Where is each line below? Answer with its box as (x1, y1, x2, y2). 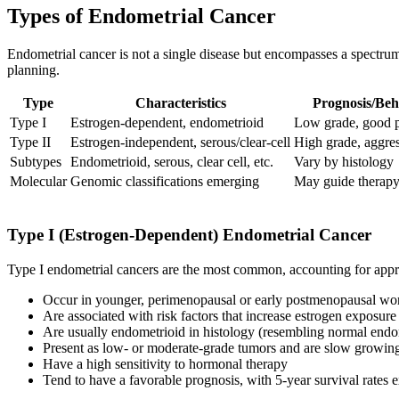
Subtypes (10, 154, 61, 170)
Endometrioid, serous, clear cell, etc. (70, 154, 273, 170)
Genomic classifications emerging (70, 174, 259, 190)
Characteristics (134, 95, 226, 111)
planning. (7, 62, 60, 78)
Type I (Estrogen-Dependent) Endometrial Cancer (7, 224, 371, 244)
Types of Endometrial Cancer (7, 4, 276, 28)
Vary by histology (294, 154, 394, 170)
